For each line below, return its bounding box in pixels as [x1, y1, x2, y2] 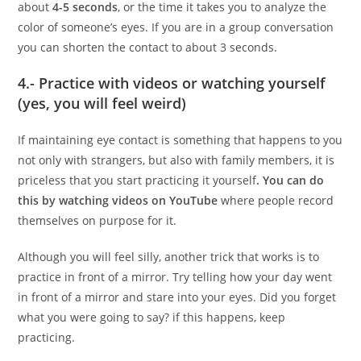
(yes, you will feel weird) [18, 93, 187, 113]
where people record [221, 192, 334, 208]
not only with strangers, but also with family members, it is [18, 151, 335, 168]
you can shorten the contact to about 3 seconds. [18, 39, 278, 55]
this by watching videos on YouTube [18, 192, 222, 208]
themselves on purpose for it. [18, 212, 177, 228]
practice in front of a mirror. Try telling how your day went [18, 268, 333, 284]
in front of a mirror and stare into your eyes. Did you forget [18, 288, 337, 305]
